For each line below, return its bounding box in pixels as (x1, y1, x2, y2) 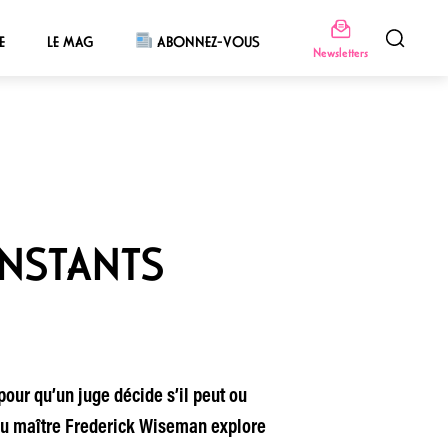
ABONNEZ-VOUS (153, 32, 261, 51)
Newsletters (312, 43, 368, 61)
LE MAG (46, 32, 93, 51)
